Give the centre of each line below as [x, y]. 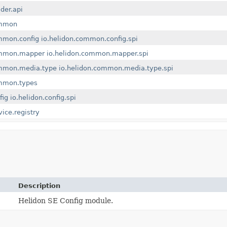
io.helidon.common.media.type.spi [116, 68]
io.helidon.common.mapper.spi [98, 54]
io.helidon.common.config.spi [89, 39]
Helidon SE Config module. [66, 201]
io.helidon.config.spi [43, 98]
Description [40, 186]
